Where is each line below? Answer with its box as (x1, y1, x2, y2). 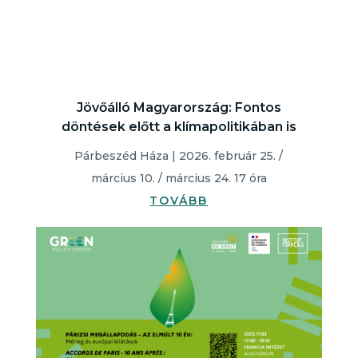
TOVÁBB (149, 193, 209, 208)
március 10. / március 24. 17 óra (90, 171, 267, 185)
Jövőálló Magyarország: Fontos (76, 100, 281, 115)
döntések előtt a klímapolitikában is (61, 119, 296, 134)
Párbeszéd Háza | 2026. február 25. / (74, 149, 284, 163)
